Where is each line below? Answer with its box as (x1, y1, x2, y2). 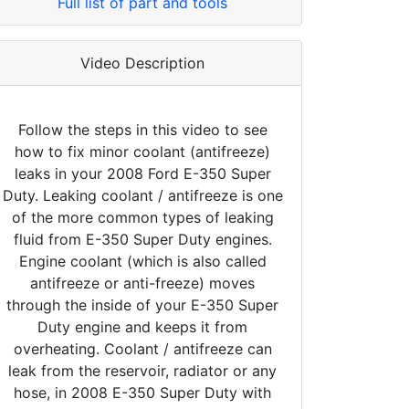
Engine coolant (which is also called (18, 251, 267, 270)
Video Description (80, 53, 204, 72)
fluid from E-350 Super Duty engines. (13, 229, 272, 248)
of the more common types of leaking (11, 207, 274, 226)
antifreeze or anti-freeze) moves (30, 273, 255, 292)
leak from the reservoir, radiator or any (8, 361, 277, 380)
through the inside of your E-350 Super (6, 295, 278, 314)
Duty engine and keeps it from (37, 317, 247, 336)
